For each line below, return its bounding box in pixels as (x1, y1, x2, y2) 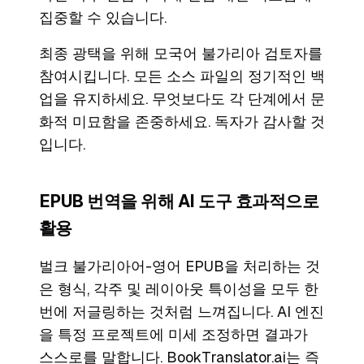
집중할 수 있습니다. (39, 9, 167, 27)
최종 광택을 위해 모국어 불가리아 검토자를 (39, 45, 323, 63)
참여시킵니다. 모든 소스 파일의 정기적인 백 (39, 67, 325, 85)
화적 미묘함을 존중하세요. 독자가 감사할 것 (39, 113, 325, 131)
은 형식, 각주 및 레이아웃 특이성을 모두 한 (39, 280, 318, 298)
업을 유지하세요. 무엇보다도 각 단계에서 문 (39, 90, 325, 108)
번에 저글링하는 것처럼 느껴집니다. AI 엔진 (39, 303, 324, 321)
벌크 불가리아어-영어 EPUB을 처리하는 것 (39, 258, 320, 275)
